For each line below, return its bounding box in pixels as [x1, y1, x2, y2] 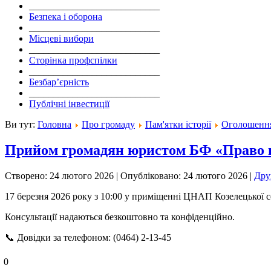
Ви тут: [5, 119, 38, 130]
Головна [38, 119, 71, 130]
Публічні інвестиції [29, 99, 109, 109]
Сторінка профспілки [29, 55, 117, 66]
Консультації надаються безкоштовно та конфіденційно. [5, 212, 235, 223]
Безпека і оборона [29, 11, 102, 22]
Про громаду [82, 119, 135, 130]
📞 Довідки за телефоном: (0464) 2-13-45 [5, 232, 171, 243]
